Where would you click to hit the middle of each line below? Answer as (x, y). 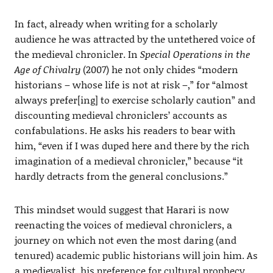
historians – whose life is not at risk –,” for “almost (131, 84)
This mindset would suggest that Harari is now (122, 209)
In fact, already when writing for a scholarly (116, 23)
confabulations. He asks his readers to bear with (125, 130)
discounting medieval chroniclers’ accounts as (121, 115)
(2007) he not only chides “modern (159, 69)
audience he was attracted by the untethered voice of (135, 38)
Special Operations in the (195, 54)
